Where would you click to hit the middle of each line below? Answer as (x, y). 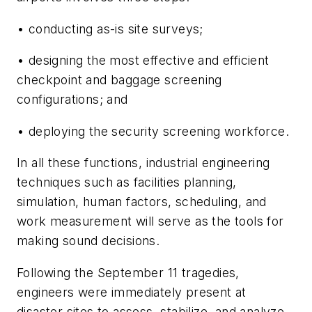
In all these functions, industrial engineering (143, 163)
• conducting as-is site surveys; (110, 29)
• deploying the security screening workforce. (153, 131)
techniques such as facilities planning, (127, 182)
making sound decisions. (88, 241)
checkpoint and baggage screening (119, 80)
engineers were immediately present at (132, 292)
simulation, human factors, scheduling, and (142, 202)
